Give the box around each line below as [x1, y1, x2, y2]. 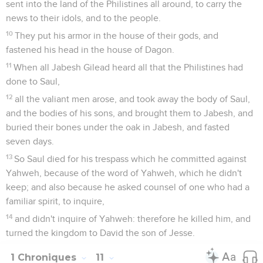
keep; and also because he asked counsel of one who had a [6, 182, 249, 192]
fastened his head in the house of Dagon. [6, 45, 174, 55]
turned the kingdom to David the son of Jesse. [6, 228, 195, 238]
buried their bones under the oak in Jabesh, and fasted [6, 122, 230, 132]
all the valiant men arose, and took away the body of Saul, [15, 94, 251, 104]
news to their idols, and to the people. [6, 13, 161, 23]
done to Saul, [6, 76, 60, 86]
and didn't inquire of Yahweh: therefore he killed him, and [15, 214, 251, 224]
